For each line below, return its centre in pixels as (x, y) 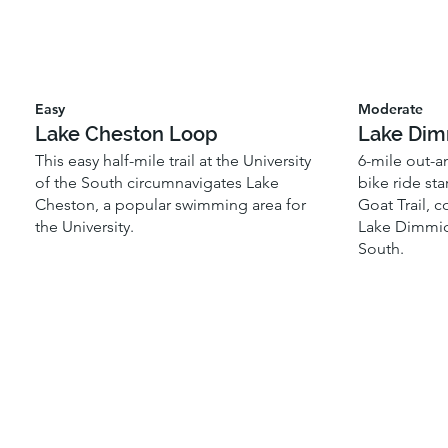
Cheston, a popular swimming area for (171, 204)
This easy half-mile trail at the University (173, 160)
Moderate (391, 108)
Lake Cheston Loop (127, 134)
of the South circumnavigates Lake (157, 182)
